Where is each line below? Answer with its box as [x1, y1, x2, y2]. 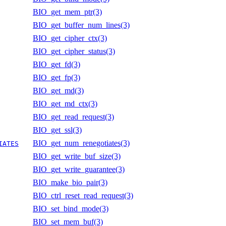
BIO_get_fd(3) [33, 60, 80, 69]
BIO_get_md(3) [33, 86, 84, 95]
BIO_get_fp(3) [33, 73, 80, 82]
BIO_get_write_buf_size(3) [33, 151, 121, 160]
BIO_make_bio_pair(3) [33, 178, 107, 187]
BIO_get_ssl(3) [33, 125, 82, 134]
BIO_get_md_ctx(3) [33, 99, 97, 108]
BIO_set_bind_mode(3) [33, 204, 108, 213]
